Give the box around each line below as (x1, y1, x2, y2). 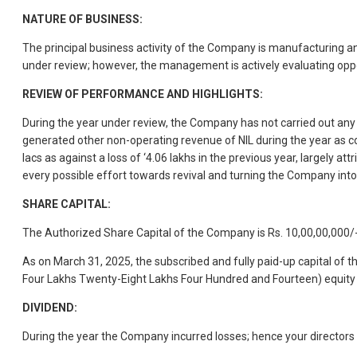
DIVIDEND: (22, 300, 77, 314)
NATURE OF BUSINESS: (22, 12, 143, 25)
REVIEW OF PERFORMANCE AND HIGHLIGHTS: (22, 87, 263, 100)
